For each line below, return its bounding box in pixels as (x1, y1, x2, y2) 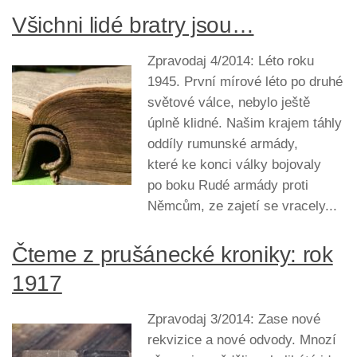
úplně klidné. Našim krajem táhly (147, 115, 342, 131)
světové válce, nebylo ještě (147, 94, 310, 110)
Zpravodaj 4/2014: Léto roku (147, 53, 314, 69)
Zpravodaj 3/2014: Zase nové (147, 311, 320, 327)
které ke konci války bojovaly (147, 156, 321, 172)
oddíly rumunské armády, (147, 135, 298, 151)
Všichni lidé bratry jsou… (12, 12, 254, 37)
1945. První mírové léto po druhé (147, 73, 343, 89)
